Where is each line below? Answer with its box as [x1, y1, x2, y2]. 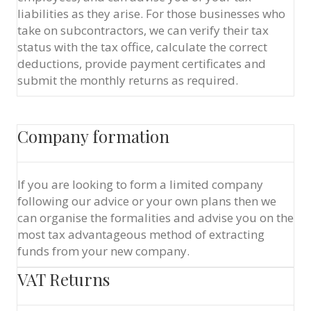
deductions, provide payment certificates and [17, 56, 266, 72]
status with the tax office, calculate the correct [17, 39, 267, 55]
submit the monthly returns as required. [17, 72, 238, 88]
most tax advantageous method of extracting [17, 226, 264, 242]
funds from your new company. [17, 243, 190, 259]
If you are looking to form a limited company [17, 176, 263, 192]
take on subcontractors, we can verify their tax [17, 22, 269, 38]
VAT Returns [17, 268, 110, 290]
